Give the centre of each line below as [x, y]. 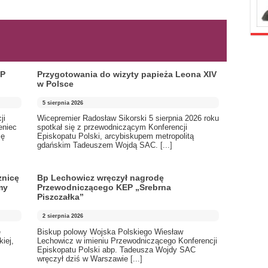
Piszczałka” [60, 197]
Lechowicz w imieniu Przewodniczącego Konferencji [127, 240]
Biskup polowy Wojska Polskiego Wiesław [110, 232]
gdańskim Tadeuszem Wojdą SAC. [99, 145]
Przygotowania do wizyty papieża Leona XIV [127, 74]
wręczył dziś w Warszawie [84, 258]
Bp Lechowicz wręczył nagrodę [100, 178]
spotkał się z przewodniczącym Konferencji [112, 127]
